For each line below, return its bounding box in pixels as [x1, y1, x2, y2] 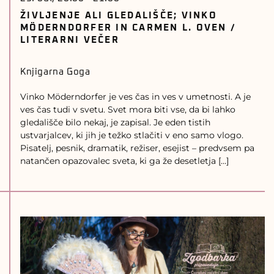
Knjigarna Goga [20, 67, 91, 76]
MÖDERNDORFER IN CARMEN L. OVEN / [20, 23, 236, 32]
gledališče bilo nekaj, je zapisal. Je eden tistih [20, 117, 210, 128]
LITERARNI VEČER [20, 35, 119, 45]
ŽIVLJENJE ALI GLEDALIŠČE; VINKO [20, 11, 217, 20]
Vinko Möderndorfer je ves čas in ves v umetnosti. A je [20, 91, 251, 102]
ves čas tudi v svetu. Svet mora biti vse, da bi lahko [20, 104, 235, 115]
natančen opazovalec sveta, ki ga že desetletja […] [20, 155, 229, 166]
